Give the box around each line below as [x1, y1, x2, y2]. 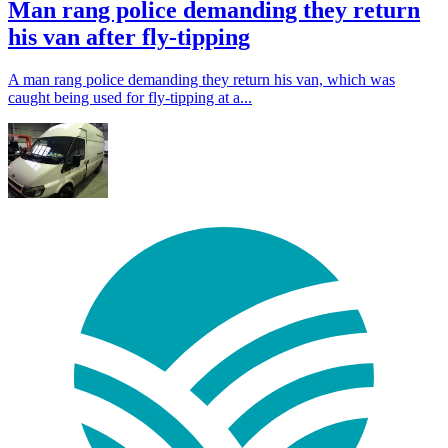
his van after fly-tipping [8, 23, 250, 50]
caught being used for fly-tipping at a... [8, 88, 252, 106]
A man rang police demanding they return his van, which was [8, 70, 395, 88]
